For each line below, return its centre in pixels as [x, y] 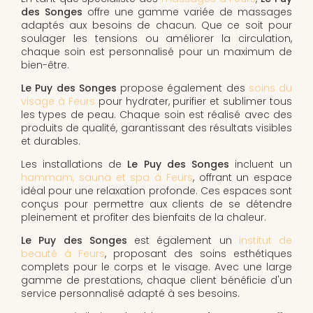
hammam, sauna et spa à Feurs [107, 177]
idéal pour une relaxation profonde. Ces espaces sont [156, 190]
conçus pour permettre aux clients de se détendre [156, 204]
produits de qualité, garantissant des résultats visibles [156, 128]
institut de [265, 240]
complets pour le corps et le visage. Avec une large [156, 267]
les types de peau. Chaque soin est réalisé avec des [156, 114]
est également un [183, 240]
